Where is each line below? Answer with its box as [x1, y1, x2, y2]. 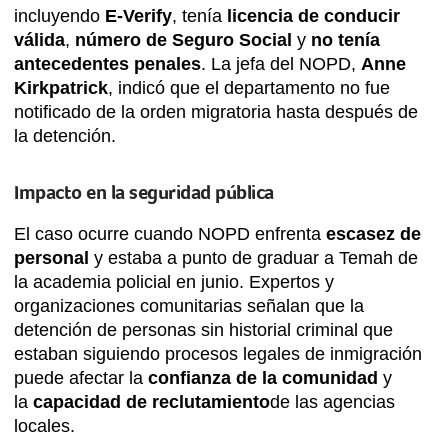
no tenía [311, 30, 380, 51]
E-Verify [105, 6, 172, 27]
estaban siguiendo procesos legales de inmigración [14, 344, 422, 365]
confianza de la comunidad [148, 368, 378, 389]
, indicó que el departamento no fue [108, 78, 390, 99]
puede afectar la [14, 368, 148, 389]
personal [14, 248, 89, 269]
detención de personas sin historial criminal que [14, 320, 393, 341]
